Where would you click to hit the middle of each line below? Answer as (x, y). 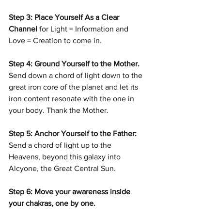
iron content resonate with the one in (72, 98)
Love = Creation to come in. (55, 40)
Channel (24, 29)
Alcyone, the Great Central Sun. (62, 168)
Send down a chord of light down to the (77, 75)
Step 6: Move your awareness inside (70, 191)
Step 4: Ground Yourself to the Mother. (75, 63)
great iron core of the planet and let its (74, 87)
